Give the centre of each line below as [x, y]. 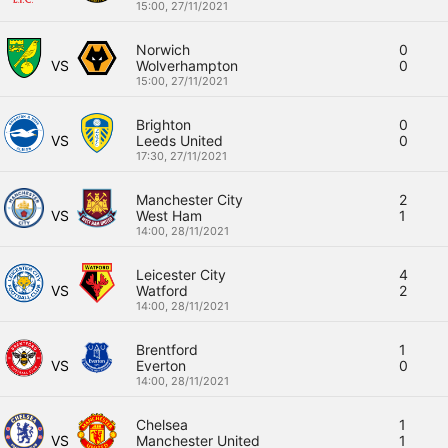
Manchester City [190, 199]
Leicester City [181, 274]
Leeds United [180, 140]
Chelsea [162, 424]
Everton [161, 365]
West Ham [169, 215]
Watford [162, 290]
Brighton [164, 124]
